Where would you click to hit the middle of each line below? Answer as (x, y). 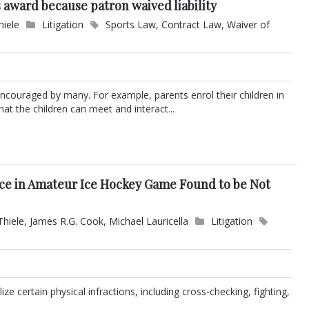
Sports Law (131, 25)
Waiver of (249, 25)
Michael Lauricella (149, 221)
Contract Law (192, 25)
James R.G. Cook (67, 221)
